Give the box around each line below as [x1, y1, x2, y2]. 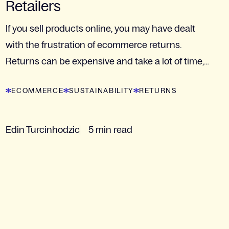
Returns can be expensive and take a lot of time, [6, 56, 204, 67]
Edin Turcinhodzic [6, 125, 80, 135]
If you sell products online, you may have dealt [6, 24, 196, 34]
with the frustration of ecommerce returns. [6, 40, 182, 51]
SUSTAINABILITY [69, 86, 133, 95]
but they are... [6, 73, 61, 83]
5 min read [88, 125, 133, 135]
